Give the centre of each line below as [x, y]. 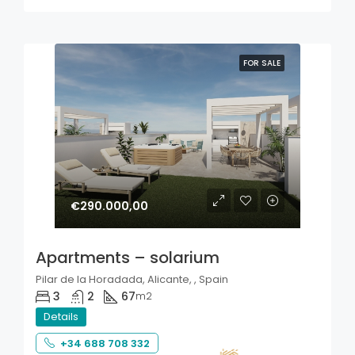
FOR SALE [262, 63]
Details [61, 316]
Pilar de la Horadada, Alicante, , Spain [132, 279]
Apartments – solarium [128, 257]
